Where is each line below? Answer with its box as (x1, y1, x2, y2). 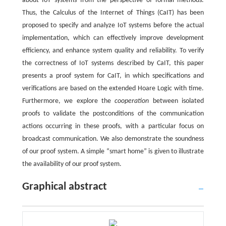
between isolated (149, 97, 204, 105)
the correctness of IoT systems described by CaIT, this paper (22, 60, 204, 68)
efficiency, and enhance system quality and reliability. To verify (22, 47, 204, 55)
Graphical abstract (22, 181, 107, 193)
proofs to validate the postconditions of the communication (22, 110, 204, 118)
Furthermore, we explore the (22, 97, 115, 105)
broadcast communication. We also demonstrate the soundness (22, 135, 204, 143)
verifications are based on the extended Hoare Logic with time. (22, 85, 204, 93)
